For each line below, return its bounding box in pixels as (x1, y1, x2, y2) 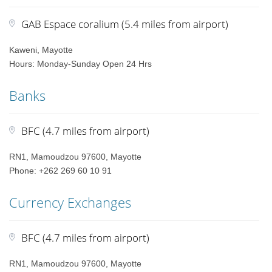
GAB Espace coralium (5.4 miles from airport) (21, 17, 229, 31)
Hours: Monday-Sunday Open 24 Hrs (9, 59, 152, 69)
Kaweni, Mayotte (9, 45, 73, 55)
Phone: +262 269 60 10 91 (9, 166, 112, 175)
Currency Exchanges (9, 193, 132, 211)
